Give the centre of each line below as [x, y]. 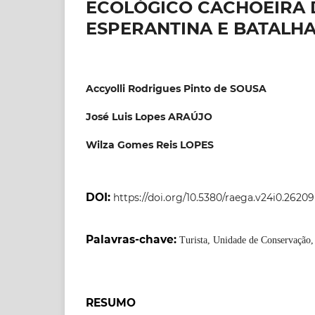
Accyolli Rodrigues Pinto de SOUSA [176, 88]
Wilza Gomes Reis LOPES [150, 144]
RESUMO [111, 302]
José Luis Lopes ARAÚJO [149, 116]
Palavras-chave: [133, 239]
